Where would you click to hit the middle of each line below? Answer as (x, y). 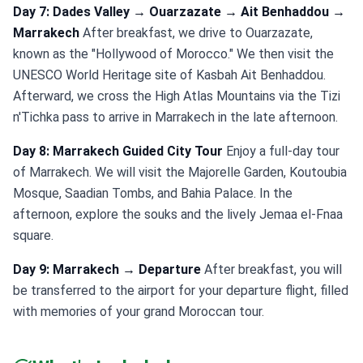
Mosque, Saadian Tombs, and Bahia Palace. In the (153, 193)
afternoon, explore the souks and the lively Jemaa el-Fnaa (178, 214)
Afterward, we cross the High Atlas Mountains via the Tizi (177, 96)
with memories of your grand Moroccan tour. (139, 312)
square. (33, 235)
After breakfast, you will (271, 269)
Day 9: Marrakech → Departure (107, 269)
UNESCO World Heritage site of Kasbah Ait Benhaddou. (169, 75)
